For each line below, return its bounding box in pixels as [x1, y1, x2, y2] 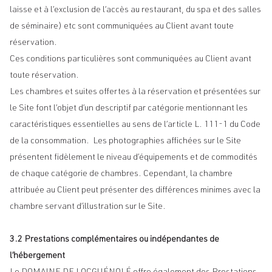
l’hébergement [10, 252, 65, 260]
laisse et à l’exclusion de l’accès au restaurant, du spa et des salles [10, 6, 261, 15]
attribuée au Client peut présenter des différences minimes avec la [10, 186, 260, 195]
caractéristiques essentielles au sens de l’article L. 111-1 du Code [10, 121, 260, 129]
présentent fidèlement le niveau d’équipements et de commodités [10, 154, 257, 162]
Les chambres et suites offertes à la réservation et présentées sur [10, 88, 260, 97]
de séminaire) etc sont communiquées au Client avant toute [10, 22, 234, 31]
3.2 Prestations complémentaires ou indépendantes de [10, 236, 219, 244]
